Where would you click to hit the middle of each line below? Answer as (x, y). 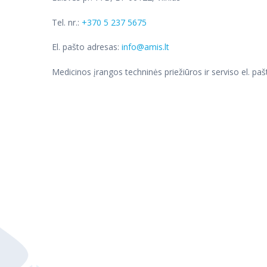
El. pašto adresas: (87, 47)
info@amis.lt (145, 47)
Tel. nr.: (67, 22)
